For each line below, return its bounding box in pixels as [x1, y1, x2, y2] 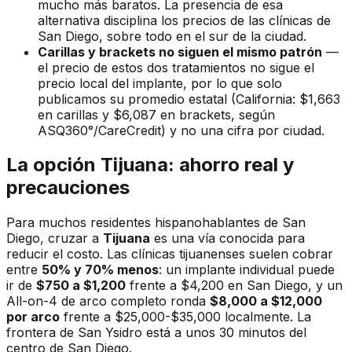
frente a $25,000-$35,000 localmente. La [60, 309, 311, 325]
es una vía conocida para [150, 230, 305, 247]
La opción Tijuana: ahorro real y [6, 153, 294, 177]
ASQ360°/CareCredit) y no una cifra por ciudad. [38, 122, 324, 138]
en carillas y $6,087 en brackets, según [38, 106, 275, 123]
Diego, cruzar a [6, 230, 103, 247]
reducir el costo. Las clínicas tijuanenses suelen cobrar [6, 246, 333, 262]
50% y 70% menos [42, 262, 159, 278]
